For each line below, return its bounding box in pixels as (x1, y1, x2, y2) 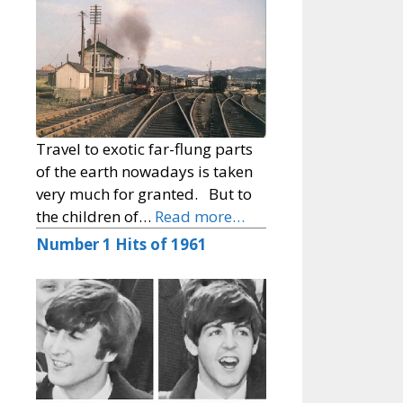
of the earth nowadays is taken (36, 161, 253, 183)
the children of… (36, 206, 155, 228)
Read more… (155, 206, 245, 228)
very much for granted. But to (36, 184, 252, 205)
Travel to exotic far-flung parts (36, 139, 253, 160)
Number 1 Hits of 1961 (36, 234, 207, 255)
